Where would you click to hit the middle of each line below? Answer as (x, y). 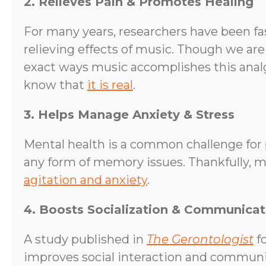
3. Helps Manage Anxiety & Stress (129, 114)
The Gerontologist (200, 239)
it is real (110, 85)
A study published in (85, 239)
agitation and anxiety (85, 180)
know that (56, 85)
